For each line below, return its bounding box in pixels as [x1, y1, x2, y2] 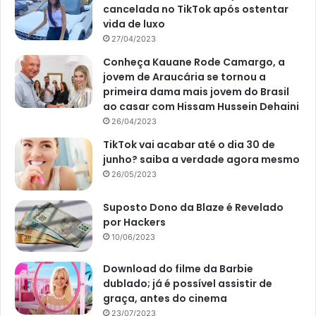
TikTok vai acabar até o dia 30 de [103, 137, 275, 152]
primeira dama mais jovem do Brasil [103, 84, 289, 99]
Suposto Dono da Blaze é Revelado [103, 200, 284, 214]
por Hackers [103, 214, 166, 229]
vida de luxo [103, 16, 165, 31]
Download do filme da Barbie [103, 262, 253, 276]
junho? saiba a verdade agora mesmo [103, 152, 300, 166]
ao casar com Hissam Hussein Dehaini [103, 99, 299, 114]
